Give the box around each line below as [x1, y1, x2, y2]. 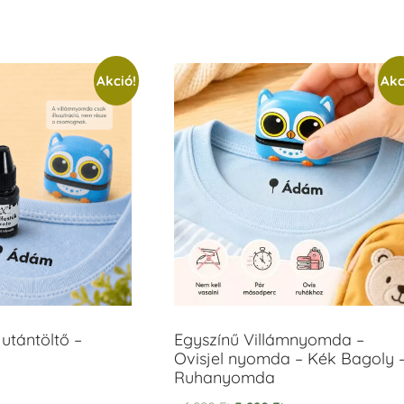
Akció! [96, 71, 136, 89]
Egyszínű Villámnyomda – [173, 328, 364, 350]
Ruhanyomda [173, 366, 275, 388]
